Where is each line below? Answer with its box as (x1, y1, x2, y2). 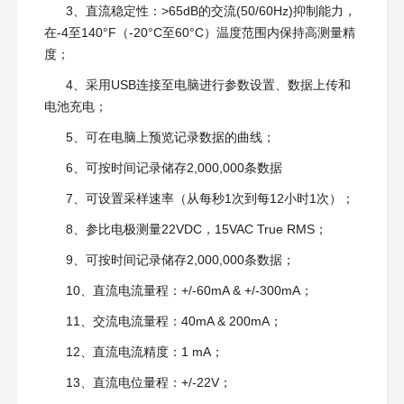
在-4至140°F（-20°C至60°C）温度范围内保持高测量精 (43, 25, 355, 41)
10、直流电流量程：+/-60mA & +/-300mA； (65, 283, 313, 298)
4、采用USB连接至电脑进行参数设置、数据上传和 (65, 78, 351, 93)
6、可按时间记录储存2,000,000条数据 (65, 161, 282, 176)
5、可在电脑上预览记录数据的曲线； (65, 130, 275, 145)
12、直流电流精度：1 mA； (65, 344, 224, 360)
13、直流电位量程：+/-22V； (65, 375, 232, 390)
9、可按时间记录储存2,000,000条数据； (65, 252, 295, 268)
